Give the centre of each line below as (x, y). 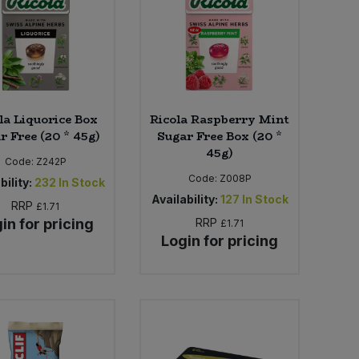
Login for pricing (220, 240)
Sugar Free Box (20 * (220, 136)
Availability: (184, 199)
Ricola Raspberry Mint (220, 119)
